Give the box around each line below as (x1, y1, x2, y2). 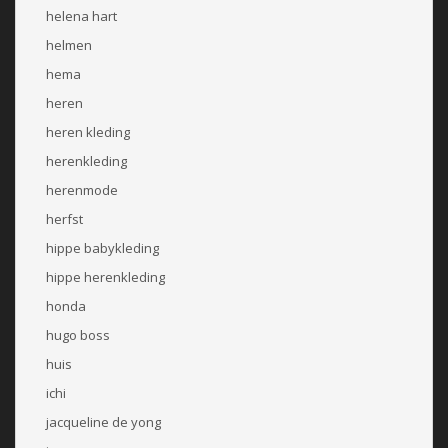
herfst (46, 209, 83, 228)
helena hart (46, 6, 117, 25)
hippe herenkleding (46, 267, 165, 286)
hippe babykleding (46, 238, 159, 257)
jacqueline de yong (46, 412, 161, 431)
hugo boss (46, 325, 110, 344)
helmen (46, 35, 92, 54)
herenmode (46, 180, 118, 199)
